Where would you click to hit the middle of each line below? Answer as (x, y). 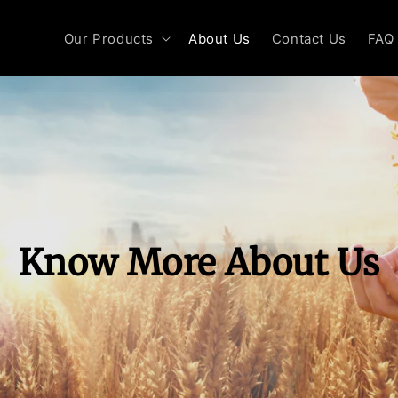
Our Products (109, 38)
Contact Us (309, 38)
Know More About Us (199, 263)
